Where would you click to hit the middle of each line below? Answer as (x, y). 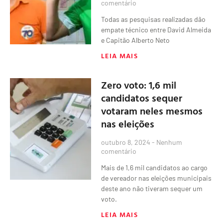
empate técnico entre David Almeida (156, 29)
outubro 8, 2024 (127, 142)
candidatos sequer (142, 97)
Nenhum (169, 142)
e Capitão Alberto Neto (136, 40)
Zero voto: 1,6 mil (139, 84)
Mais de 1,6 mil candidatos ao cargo (155, 167)
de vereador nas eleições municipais (157, 178)
